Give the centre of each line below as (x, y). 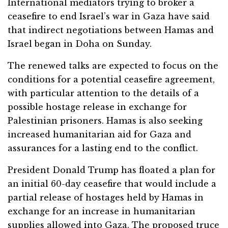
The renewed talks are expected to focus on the (113, 65)
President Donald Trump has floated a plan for (111, 170)
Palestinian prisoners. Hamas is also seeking (105, 120)
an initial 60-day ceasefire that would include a (112, 183)
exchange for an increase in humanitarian (102, 211)
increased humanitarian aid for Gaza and (99, 134)
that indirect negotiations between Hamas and (111, 30)
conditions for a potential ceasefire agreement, (111, 79)
